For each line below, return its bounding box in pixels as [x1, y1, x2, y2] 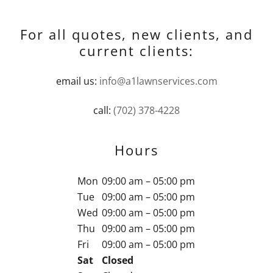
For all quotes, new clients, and [20, 25, 253, 43]
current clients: [79, 41, 194, 60]
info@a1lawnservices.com [99, 74, 218, 88]
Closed [101, 253, 133, 267]
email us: [55, 74, 99, 88]
